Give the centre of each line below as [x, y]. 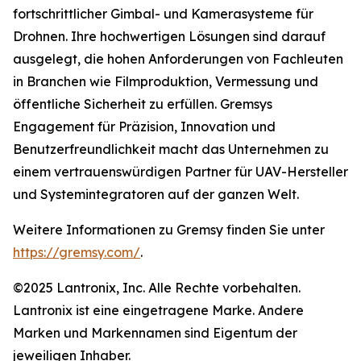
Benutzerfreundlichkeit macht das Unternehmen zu [171, 149]
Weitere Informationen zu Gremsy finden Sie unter [169, 229]
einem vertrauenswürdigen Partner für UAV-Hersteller [180, 171]
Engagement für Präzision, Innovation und [144, 126]
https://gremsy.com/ [77, 252]
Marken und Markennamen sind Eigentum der [155, 332]
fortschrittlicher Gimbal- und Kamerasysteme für [163, 13]
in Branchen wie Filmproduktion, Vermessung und [166, 81]
